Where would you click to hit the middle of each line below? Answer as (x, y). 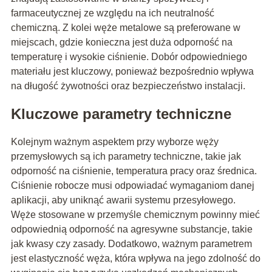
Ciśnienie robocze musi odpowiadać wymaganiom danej (132, 185)
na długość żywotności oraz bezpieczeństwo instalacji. (128, 86)
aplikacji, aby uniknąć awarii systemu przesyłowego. (123, 200)
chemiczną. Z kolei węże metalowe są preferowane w (125, 27)
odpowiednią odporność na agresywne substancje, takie (131, 229)
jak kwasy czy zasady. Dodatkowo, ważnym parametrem (131, 243)
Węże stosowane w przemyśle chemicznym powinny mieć (135, 214)
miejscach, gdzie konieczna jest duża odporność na (121, 42)
